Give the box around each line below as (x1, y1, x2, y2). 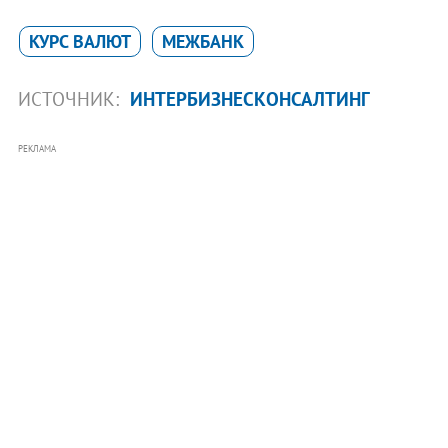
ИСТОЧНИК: (17, 87, 124, 112)
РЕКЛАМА (17, 143, 56, 155)
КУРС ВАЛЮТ (28, 30, 131, 54)
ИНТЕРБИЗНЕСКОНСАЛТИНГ (129, 87, 370, 112)
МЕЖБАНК (161, 30, 244, 54)
